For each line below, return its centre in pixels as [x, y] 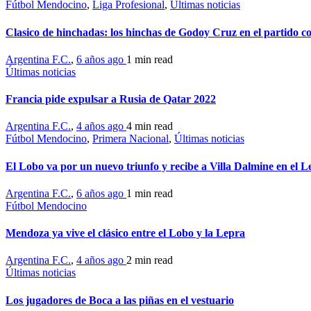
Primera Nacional [131, 139]
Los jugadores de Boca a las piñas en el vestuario [120, 300]
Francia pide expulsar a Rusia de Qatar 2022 [111, 99]
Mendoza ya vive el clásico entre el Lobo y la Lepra [125, 233]
